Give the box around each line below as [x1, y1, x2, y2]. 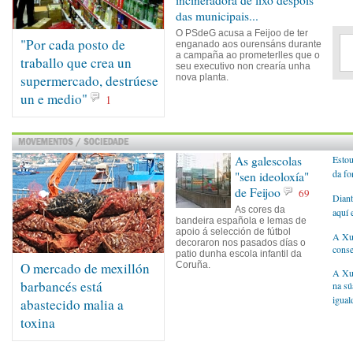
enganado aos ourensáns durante [176, 39, 321, 50]
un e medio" [20, 90, 87, 108]
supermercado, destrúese [20, 72, 158, 90]
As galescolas [235, 153, 302, 169]
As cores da [235, 204, 285, 215]
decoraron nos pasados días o [176, 237, 306, 248]
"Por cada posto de [20, 35, 125, 54]
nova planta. [176, 72, 229, 83]
